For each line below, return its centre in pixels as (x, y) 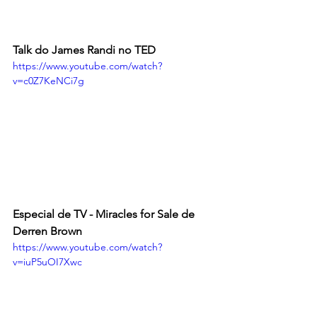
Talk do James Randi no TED (84, 50)
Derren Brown (47, 231)
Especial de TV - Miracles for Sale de (105, 214)
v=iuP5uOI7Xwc (47, 261)
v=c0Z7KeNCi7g (48, 80)
